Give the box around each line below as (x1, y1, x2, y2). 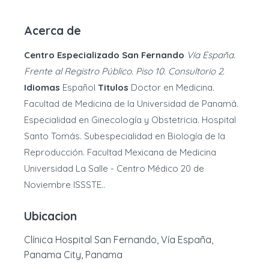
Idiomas (24, 82, 60, 93)
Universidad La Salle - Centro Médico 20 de (24, 163, 204, 174)
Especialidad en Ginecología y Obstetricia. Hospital (24, 114, 236, 125)
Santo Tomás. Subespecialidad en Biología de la (24, 130, 225, 142)
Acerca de (24, 23, 81, 38)
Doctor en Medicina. (128, 82, 214, 93)
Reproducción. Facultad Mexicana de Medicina (24, 147, 216, 158)
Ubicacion (24, 209, 77, 223)
